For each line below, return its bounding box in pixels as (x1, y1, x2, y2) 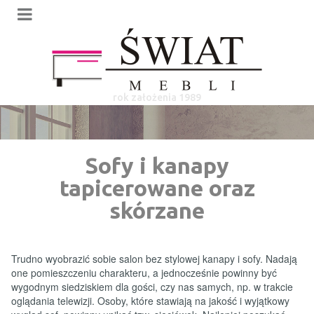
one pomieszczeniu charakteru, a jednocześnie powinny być (11, 265, 277, 280)
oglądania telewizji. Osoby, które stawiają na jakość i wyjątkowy (11, 293, 289, 308)
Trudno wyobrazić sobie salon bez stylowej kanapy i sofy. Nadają (11, 251, 297, 266)
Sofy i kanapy (85, 153, 229, 179)
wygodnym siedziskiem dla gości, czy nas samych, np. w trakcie (11, 279, 293, 294)
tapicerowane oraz (59, 175, 255, 201)
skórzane (109, 198, 205, 224)
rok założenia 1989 (113, 92, 201, 103)
